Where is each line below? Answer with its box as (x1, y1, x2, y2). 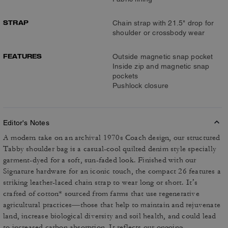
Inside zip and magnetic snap (112, 62, 210, 70)
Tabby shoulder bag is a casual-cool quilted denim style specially (3, 144, 217, 154)
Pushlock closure (112, 81, 169, 90)
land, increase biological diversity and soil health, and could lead (3, 211, 216, 221)
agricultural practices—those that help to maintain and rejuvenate (3, 200, 220, 210)
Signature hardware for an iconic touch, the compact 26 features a (3, 166, 221, 176)
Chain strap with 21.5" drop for (112, 19, 214, 27)
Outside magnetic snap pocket (112, 52, 213, 61)
